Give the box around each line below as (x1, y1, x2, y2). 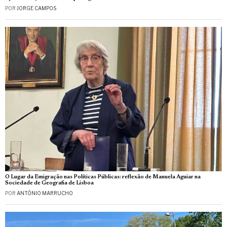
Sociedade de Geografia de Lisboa (5, 180, 94, 186)
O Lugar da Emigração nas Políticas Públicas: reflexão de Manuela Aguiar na (5, 174, 201, 180)
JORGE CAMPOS (17, 5, 56, 12)
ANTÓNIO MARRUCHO (17, 190, 73, 197)
